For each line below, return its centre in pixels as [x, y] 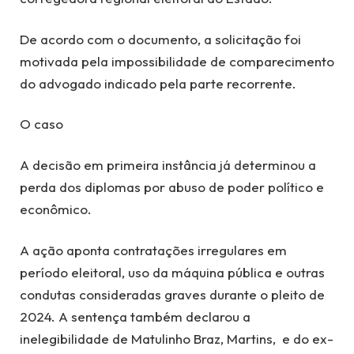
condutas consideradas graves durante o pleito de [172, 294]
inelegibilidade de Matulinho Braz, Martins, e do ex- [177, 338]
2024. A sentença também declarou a [135, 316]
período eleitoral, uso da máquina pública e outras [172, 272]
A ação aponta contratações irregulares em [153, 250]
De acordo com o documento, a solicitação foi [160, 39]
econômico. [56, 209]
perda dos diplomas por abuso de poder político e [172, 187]
